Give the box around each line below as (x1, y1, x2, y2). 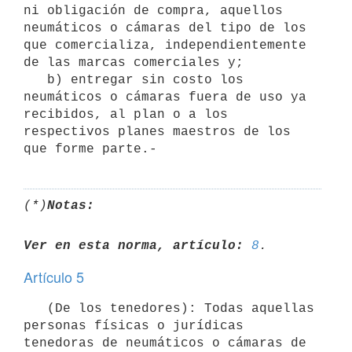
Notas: (47, 198, 94, 213)
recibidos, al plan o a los (24, 107, 228, 122)
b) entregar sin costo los (24, 72, 47, 87)
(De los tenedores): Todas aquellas (24, 301, 47, 316)
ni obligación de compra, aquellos (24, 3, 283, 18)
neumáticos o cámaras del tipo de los (24, 20, 306, 35)
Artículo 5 (24, 266, 84, 287)
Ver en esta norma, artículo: (24, 238, 244, 253)
